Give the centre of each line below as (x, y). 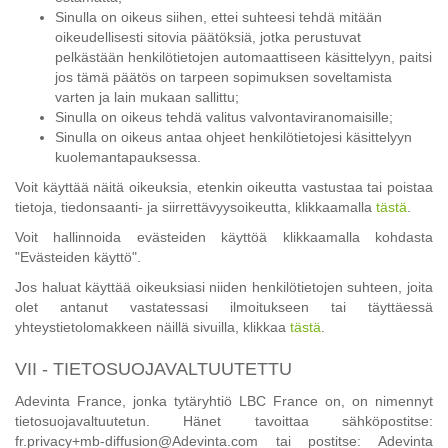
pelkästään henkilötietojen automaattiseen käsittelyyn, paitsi (243, 57)
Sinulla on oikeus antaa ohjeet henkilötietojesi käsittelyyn (233, 137)
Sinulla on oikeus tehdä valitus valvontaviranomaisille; (224, 117)
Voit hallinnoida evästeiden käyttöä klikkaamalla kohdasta (224, 237)
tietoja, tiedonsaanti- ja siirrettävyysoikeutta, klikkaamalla (195, 207)
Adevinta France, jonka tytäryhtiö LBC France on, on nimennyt (224, 401)
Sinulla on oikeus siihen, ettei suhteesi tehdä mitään (218, 17)
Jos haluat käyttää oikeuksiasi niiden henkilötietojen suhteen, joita (224, 287)
